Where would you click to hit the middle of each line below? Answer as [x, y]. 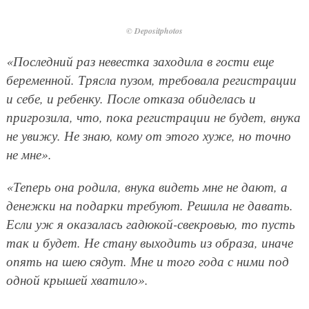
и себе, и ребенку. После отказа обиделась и [131, 99]
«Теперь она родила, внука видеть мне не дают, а [147, 187]
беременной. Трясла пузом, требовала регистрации [151, 80]
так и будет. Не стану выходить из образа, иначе [149, 243]
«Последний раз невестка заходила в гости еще [140, 61]
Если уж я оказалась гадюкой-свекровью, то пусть [150, 224]
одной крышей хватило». [77, 280]
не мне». [29, 154]
